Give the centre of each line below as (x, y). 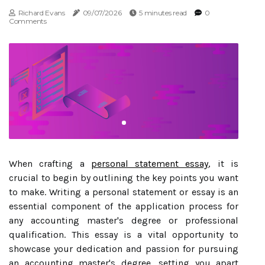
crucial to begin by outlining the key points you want (124, 177)
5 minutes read (163, 13)
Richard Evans (41, 13)
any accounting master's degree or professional (124, 220)
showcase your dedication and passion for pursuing (124, 248)
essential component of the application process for (124, 206)
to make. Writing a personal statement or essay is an (124, 192)
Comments (28, 21)
